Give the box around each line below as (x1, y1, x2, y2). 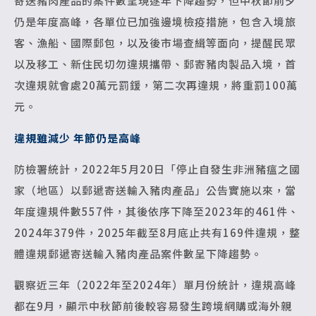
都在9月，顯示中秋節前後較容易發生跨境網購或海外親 (14, 298, 292, 314)
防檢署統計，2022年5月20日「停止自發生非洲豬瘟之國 (14, 161, 300, 176)
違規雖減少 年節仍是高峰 (14, 130, 141, 145)
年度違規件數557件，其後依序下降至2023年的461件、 (14, 203, 299, 219)
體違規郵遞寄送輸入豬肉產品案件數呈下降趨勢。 (14, 245, 262, 261)
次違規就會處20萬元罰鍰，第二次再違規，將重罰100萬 (14, 78, 298, 93)
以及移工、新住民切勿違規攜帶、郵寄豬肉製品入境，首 (14, 56, 296, 72)
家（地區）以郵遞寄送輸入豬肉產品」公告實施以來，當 (14, 182, 296, 197)
